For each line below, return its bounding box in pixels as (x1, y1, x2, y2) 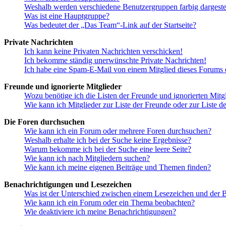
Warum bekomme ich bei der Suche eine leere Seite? (24, 145, 191, 154)
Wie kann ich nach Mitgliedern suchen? (24, 154, 150, 163)
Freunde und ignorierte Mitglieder (4, 82, 122, 91)
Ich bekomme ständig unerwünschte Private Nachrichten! (24, 56, 206, 65)
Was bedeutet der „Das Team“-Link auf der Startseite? (24, 21, 196, 30)
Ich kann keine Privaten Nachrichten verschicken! (24, 47, 183, 56)
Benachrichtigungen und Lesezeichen (4, 180, 132, 189)
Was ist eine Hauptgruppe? (24, 12, 109, 21)
